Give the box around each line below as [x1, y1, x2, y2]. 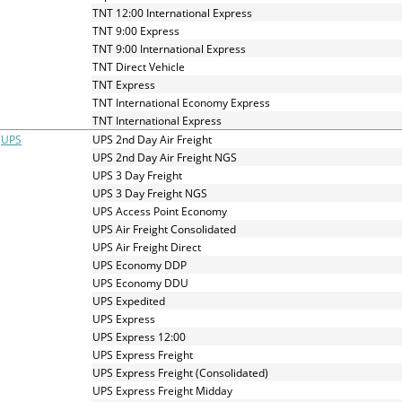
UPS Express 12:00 [92, 329, 186, 344]
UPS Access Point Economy [92, 204, 227, 218]
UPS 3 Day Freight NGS [92, 186, 207, 200]
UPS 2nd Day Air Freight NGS [92, 150, 237, 164]
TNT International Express [92, 113, 222, 127]
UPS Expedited [92, 293, 165, 308]
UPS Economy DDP [92, 258, 187, 272]
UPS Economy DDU [92, 275, 188, 290]
